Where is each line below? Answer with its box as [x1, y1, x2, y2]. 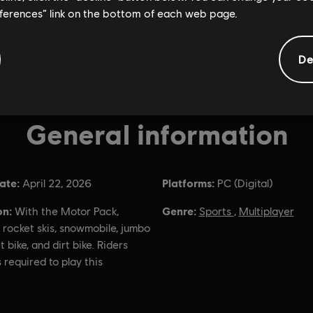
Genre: [161, 204, 196, 217]
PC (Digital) [217, 177, 272, 190]
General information [25, 117, 288, 150]
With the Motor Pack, [14, 205, 119, 218]
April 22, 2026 [22, 177, 92, 190]
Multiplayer [238, 205, 294, 218]
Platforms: [161, 176, 214, 189]
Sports [198, 205, 234, 218]
